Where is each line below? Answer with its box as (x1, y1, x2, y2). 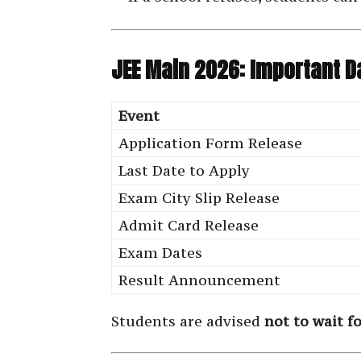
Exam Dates (118, 243, 202, 263)
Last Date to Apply (118, 161, 250, 180)
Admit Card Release (118, 216, 259, 235)
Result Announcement (118, 271, 280, 290)
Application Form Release (118, 134, 302, 153)
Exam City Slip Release (118, 189, 280, 208)
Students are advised (111, 312, 264, 331)
